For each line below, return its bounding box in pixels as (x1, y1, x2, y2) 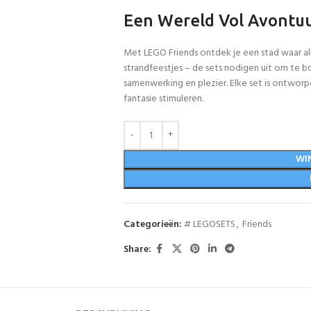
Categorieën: (123, 217, 182, 233)
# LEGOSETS (183, 217, 235, 233)
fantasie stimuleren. (123, 91, 203, 107)
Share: (123, 241, 151, 258)
